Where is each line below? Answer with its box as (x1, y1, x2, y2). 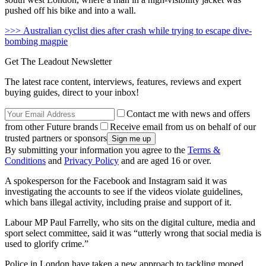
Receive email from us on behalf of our (110, 122, 256, 132)
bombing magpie (5, 36, 68, 47)
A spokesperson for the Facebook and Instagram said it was (5, 176, 227, 186)
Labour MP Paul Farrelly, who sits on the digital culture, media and (5, 217, 255, 228)
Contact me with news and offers (126, 109, 250, 119)
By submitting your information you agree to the (5, 145, 188, 156)
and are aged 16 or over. (119, 156, 211, 166)
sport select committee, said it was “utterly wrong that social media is (5, 228, 261, 239)
